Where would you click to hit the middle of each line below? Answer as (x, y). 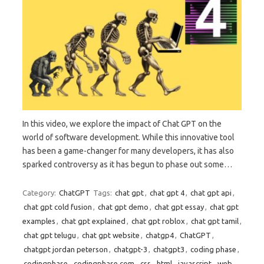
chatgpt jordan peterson (66, 250)
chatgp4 (160, 235)
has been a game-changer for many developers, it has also (128, 151)
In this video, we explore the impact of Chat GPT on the (122, 124)
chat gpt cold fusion (58, 207)
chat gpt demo (123, 207)
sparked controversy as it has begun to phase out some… (127, 165)
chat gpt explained (93, 221)
